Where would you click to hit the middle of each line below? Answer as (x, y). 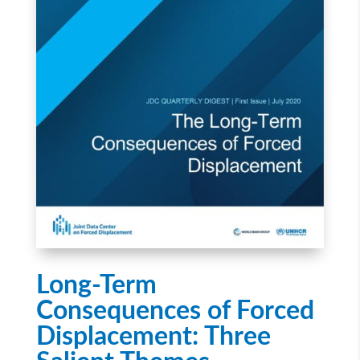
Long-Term (96, 285)
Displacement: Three (153, 336)
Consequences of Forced (175, 311)
